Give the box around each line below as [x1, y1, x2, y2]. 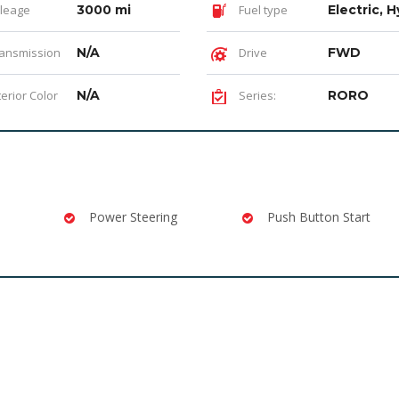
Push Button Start [267, 208, 370, 225]
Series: [236, 86, 276, 103]
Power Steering [89, 208, 177, 225]
